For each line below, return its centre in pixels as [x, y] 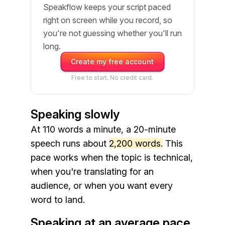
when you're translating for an [92, 172]
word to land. [58, 200]
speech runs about [70, 143]
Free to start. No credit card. [113, 78]
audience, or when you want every [101, 186]
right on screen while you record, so [107, 20]
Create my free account [113, 62]
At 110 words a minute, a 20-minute [103, 129]
